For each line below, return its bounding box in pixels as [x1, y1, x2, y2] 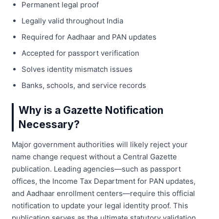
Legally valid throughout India [22, 16, 123, 25]
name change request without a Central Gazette [12, 152, 177, 161]
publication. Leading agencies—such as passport [12, 164, 181, 174]
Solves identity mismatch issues [22, 64, 132, 74]
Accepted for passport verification [22, 48, 139, 58]
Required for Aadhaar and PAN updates [22, 32, 156, 42]
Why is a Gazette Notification [19, 104, 163, 116]
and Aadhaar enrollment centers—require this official [12, 188, 195, 198]
